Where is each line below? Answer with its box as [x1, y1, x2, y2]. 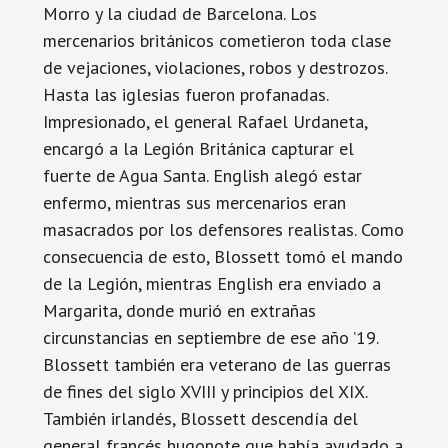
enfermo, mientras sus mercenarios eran [42, 191, 346, 214]
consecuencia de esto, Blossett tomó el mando [42, 245, 403, 268]
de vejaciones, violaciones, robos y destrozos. [42, 56, 387, 79]
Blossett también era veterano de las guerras [42, 353, 391, 376]
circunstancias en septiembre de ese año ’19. [42, 326, 379, 349]
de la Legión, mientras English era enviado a [42, 272, 381, 295]
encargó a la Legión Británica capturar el [42, 137, 354, 160]
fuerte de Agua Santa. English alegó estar [42, 164, 362, 187]
